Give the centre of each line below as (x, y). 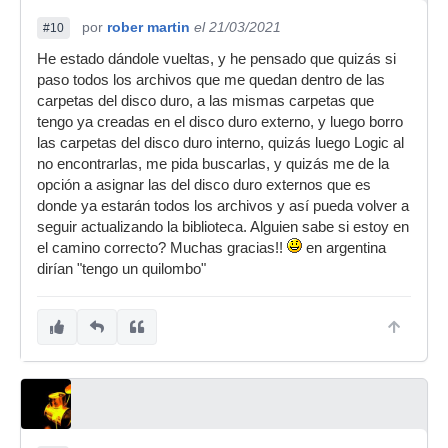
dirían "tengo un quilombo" (121, 268)
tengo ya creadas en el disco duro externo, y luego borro (220, 121)
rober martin (148, 26)
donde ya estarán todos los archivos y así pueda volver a (223, 205)
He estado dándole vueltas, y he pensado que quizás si (216, 58)
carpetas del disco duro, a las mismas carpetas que (205, 100)
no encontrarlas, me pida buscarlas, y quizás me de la (213, 163)
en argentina (344, 247)
